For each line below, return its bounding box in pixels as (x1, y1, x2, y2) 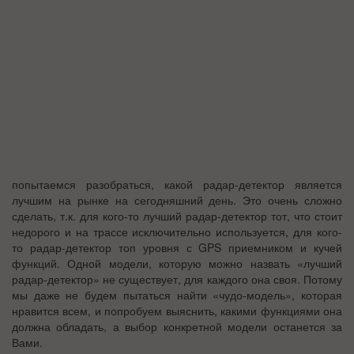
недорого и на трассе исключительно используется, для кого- (12, 224, 342, 239)
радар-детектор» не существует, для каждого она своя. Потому (12, 271, 342, 287)
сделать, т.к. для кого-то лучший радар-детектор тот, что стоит (12, 208, 342, 224)
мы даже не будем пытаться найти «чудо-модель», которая (12, 287, 342, 303)
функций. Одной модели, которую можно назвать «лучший (12, 255, 342, 271)
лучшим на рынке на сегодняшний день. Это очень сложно (12, 192, 342, 208)
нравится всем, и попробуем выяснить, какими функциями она (12, 303, 342, 318)
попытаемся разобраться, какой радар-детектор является (12, 176, 342, 192)
